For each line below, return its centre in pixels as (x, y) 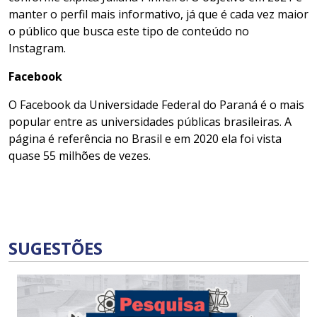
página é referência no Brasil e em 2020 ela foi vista (145, 139)
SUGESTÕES (56, 248)
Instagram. (37, 48)
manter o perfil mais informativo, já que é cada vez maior (158, 15)
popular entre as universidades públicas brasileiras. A (150, 122)
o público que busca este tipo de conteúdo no (129, 31)
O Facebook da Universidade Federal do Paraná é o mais (156, 105)
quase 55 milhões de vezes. (80, 156)
